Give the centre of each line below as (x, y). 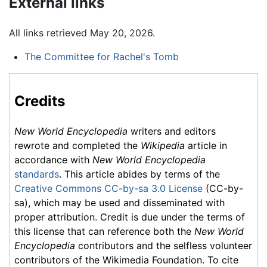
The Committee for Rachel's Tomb (101, 56)
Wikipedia (163, 145)
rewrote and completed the (77, 145)
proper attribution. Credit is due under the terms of (130, 217)
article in (206, 145)
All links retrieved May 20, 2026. (82, 32)
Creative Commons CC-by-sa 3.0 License (108, 188)
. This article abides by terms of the (139, 174)
